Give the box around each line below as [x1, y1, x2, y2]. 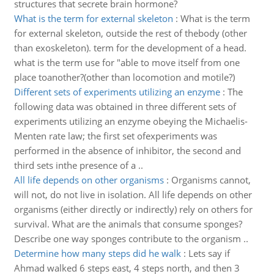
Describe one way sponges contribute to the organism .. [13, 232, 248, 245]
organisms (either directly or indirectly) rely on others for [13, 203, 253, 215]
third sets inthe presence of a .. [13, 159, 143, 171]
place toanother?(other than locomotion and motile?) [13, 71, 235, 83]
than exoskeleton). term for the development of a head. [13, 42, 246, 54]
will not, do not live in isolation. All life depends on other [13, 188, 252, 201]
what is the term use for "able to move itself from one [13, 56, 240, 68]
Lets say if [188, 247, 230, 259]
